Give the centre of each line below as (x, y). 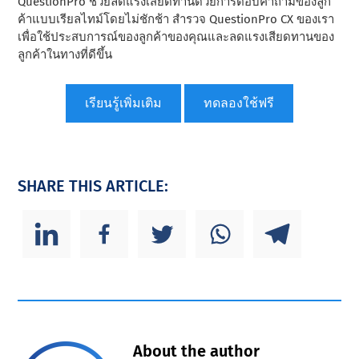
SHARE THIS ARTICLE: (93, 186)
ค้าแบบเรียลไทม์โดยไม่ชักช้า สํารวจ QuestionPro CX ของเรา (176, 19)
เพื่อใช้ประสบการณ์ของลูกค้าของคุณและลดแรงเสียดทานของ (176, 36)
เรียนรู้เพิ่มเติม (123, 103)
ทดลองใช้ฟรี (239, 103)
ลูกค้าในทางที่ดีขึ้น (65, 54)
